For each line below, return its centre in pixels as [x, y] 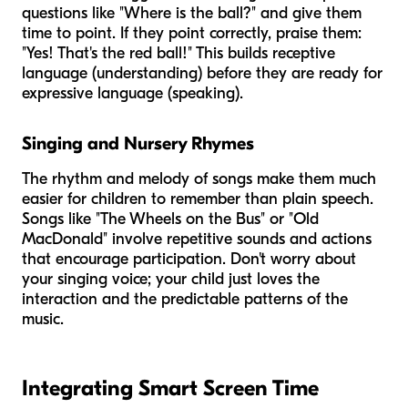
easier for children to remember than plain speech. [198, 199]
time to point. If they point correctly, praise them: [192, 33]
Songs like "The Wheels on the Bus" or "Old [170, 219]
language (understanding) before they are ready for [202, 73]
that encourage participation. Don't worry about [189, 259]
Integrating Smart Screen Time [170, 388]
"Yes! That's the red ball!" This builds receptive [178, 53]
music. [43, 319]
